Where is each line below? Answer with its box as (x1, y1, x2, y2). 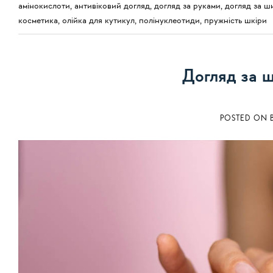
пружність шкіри (204, 15, 267, 26)
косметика (18, 15, 58, 26)
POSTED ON (219, 114, 271, 122)
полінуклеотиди (139, 15, 200, 26)
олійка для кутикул (62, 15, 135, 26)
